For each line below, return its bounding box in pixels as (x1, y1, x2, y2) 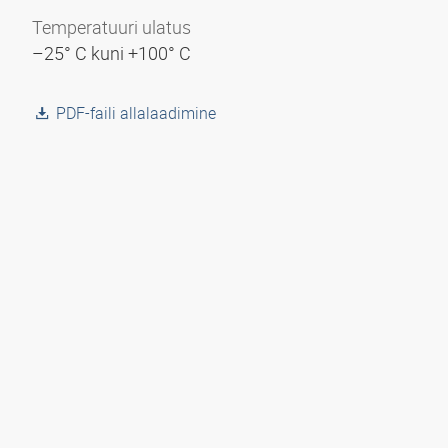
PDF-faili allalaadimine (56, 102, 216, 124)
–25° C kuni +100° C (32, 41, 195, 65)
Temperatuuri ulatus (32, 15, 191, 39)
